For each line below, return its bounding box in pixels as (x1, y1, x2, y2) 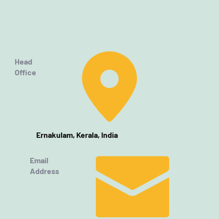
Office (15, 67, 36, 77)
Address (30, 166, 59, 175)
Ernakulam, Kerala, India (36, 130, 118, 139)
